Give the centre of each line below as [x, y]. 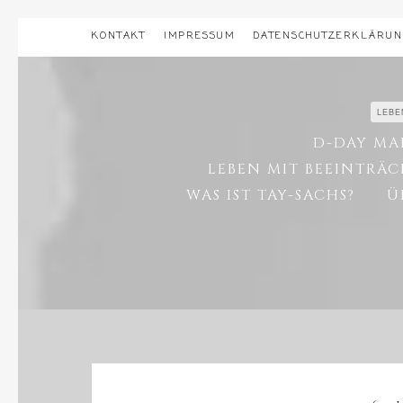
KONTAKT [119, 36]
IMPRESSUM [200, 36]
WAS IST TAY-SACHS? [271, 195]
